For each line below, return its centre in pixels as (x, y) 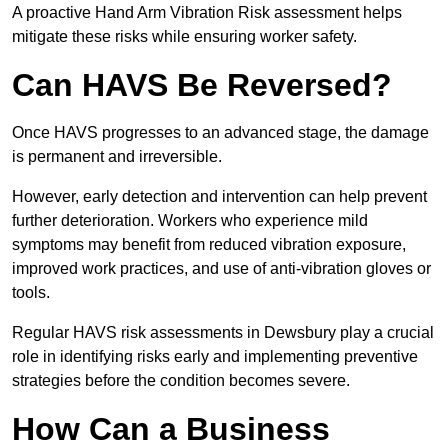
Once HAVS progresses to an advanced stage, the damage (220, 133)
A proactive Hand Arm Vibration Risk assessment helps (207, 13)
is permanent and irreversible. (119, 157)
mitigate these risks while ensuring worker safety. (184, 37)
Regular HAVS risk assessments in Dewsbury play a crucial (223, 333)
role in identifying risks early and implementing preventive (215, 357)
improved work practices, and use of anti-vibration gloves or (221, 269)
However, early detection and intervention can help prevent (219, 197)
